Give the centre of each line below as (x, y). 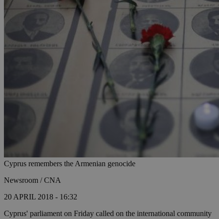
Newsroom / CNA (33, 180)
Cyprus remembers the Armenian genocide (70, 164)
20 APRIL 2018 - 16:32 (41, 197)
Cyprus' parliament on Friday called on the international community (108, 214)
